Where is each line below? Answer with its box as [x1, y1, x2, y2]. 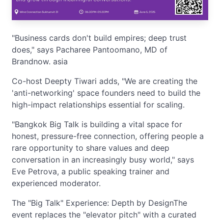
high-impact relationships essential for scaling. [12, 100, 185, 110]
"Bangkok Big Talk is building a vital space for [12, 119, 182, 129]
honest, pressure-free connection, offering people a [12, 131, 204, 141]
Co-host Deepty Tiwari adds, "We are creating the [12, 76, 197, 86]
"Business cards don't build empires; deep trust [12, 33, 187, 43]
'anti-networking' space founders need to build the [12, 88, 200, 98]
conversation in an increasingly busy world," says [12, 155, 194, 165]
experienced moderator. [12, 178, 101, 188]
